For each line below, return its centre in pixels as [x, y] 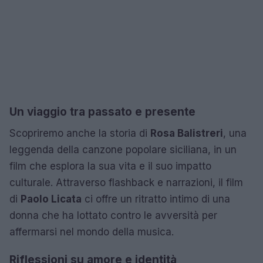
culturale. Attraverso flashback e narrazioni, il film [126, 182]
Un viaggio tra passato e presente [102, 112]
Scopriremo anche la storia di [80, 133]
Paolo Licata [51, 199]
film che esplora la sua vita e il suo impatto [110, 166]
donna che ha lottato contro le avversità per [113, 215]
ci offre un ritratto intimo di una [156, 199]
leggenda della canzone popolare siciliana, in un [123, 149]
